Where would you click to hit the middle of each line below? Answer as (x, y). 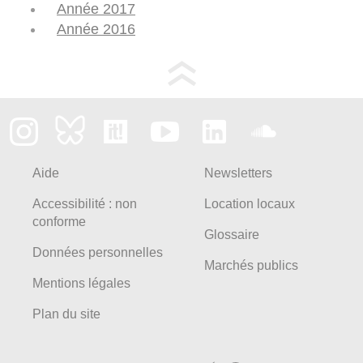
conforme (59, 221)
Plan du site (66, 314)
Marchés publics (251, 265)
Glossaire (232, 234)
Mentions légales (81, 283)
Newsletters (238, 173)
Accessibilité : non (85, 203)
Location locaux (250, 203)
